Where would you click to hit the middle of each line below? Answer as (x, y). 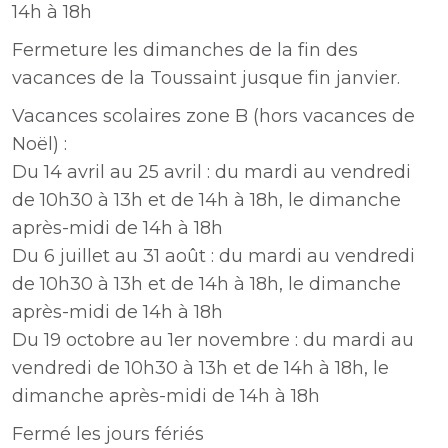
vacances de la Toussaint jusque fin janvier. (206, 78)
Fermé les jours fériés (108, 434)
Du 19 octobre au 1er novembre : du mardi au (213, 340)
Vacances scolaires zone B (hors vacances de (213, 116)
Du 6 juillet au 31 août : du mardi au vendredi (213, 256)
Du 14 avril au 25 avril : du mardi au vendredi (211, 172)
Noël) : (39, 144)
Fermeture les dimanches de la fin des (185, 50)
